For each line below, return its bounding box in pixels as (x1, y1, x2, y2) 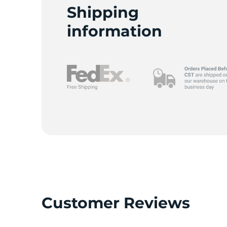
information (67, 22, 162, 41)
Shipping (67, 3, 139, 22)
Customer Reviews (42, 194, 190, 212)
